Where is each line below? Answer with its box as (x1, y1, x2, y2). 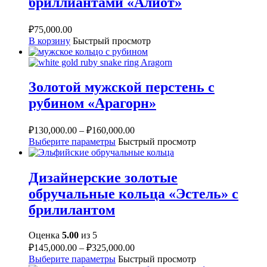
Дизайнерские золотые (29, 170, 178, 186)
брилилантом (29, 202, 115, 218)
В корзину (29, 35, 70, 46)
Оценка (29, 230, 62, 241)
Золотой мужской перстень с (29, 79, 215, 95)
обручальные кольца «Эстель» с (29, 186, 238, 202)
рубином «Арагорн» (29, 95, 156, 111)
